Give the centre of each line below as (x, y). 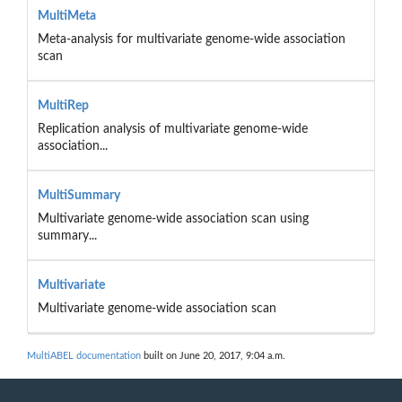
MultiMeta (66, 16)
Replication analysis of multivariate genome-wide (172, 129)
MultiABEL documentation (84, 356)
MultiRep (63, 105)
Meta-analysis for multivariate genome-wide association (191, 39)
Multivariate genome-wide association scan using (173, 218)
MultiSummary (79, 195)
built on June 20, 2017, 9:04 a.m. (213, 356)
